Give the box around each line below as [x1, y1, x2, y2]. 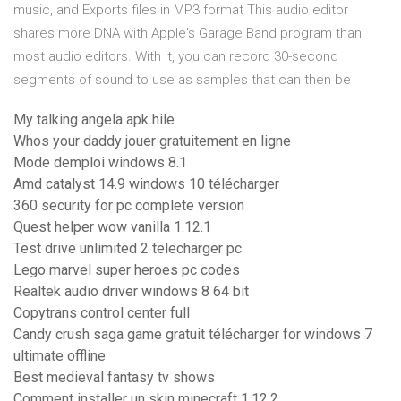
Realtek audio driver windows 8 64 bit [13, 283, 249, 301]
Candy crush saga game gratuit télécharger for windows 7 [13, 326, 372, 344]
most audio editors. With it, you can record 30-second [13, 48, 338, 65]
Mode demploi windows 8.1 [13, 154, 187, 172]
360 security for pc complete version [13, 197, 244, 215]
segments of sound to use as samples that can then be [13, 72, 354, 89]
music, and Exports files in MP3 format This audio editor [13, 2, 348, 19]
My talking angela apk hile [13, 111, 175, 129]
